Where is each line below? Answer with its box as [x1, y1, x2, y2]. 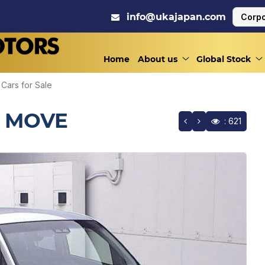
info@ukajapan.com [127, 11, 226, 22]
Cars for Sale [1, 80, 52, 90]
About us [138, 54, 177, 64]
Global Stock [196, 54, 251, 64]
